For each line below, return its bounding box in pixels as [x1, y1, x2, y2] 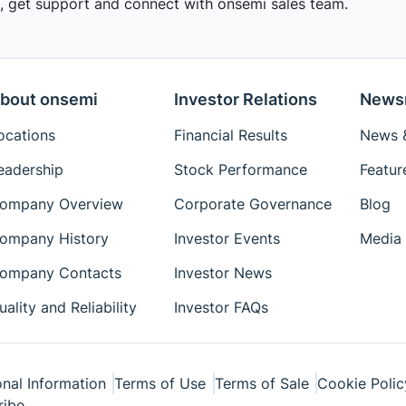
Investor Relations [173, 90, 317, 109]
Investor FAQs [173, 298, 268, 316]
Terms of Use [114, 374, 206, 392]
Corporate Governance [173, 195, 332, 213]
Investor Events [173, 229, 280, 247]
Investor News [173, 264, 272, 282]
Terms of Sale [214, 374, 309, 392]
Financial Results [173, 126, 287, 144]
